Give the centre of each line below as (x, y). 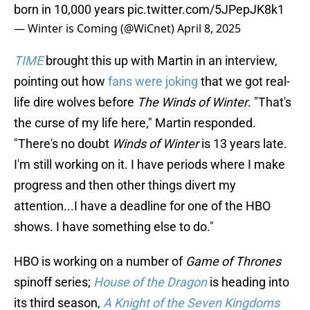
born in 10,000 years (71, 10)
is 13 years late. (243, 144)
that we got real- (244, 82)
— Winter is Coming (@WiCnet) (95, 29)
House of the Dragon (150, 282)
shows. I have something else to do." (114, 227)
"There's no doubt (63, 144)
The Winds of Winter (192, 102)
